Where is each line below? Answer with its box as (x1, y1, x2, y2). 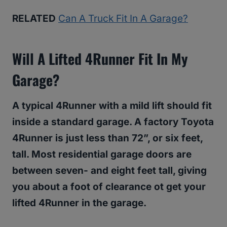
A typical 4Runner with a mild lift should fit (12, 100, 212, 112)
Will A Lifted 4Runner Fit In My (12, 48, 188, 69)
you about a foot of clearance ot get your (12, 181, 206, 193)
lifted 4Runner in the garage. (12, 197, 146, 209)
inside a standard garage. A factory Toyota (12, 116, 214, 128)
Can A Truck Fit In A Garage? (58, 13, 188, 25)
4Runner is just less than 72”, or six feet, (12, 132, 203, 144)
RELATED (12, 13, 56, 25)
